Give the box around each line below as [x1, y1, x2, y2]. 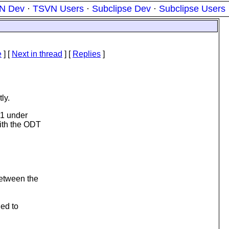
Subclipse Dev [92, 4, 151, 14]
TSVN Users [33, 4, 84, 14]
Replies [73, 50, 101, 58]
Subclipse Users [159, 4, 225, 14]
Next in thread [12, 50, 62, 58]
